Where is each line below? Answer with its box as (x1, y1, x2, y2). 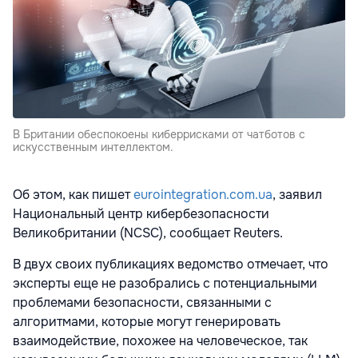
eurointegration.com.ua (133, 186, 272, 204)
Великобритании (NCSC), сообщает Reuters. (13, 225, 283, 242)
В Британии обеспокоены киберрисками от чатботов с (13, 127, 305, 142)
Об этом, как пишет (13, 186, 133, 204)
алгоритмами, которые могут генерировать (13, 313, 280, 331)
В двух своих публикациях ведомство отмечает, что (13, 256, 328, 273)
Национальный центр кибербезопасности (13, 205, 269, 223)
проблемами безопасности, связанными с (13, 294, 272, 312)
